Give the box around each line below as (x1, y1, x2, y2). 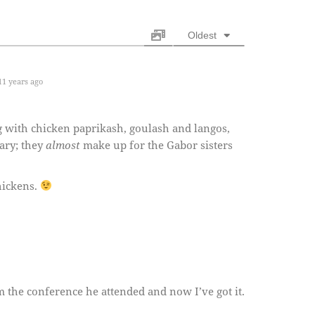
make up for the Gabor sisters (79, 137, 233, 152)
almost (45, 137, 80, 152)
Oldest (187, 29, 217, 41)
